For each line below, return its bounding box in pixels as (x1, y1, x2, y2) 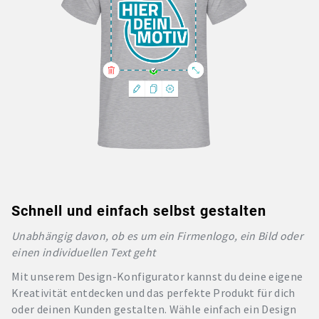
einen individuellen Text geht (11, 244, 156, 259)
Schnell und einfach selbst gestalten (11, 202, 266, 219)
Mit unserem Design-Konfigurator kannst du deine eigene (11, 268, 303, 283)
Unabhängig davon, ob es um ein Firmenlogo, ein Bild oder (11, 228, 303, 243)
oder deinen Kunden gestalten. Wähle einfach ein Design (11, 301, 297, 316)
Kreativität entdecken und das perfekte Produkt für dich (11, 285, 296, 300)
